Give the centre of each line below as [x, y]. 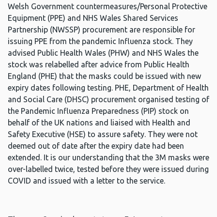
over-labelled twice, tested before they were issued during [108, 169]
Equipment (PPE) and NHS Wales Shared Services [93, 18]
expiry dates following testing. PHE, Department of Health [108, 88]
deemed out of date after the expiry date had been [96, 146]
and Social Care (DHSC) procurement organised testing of [108, 100]
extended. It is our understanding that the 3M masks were [108, 158]
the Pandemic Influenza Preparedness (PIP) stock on [98, 111]
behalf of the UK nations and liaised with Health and [99, 123]
